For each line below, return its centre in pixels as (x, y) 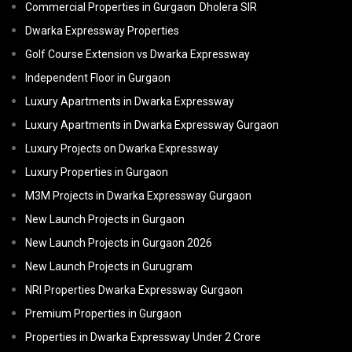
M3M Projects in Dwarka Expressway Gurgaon (138, 196)
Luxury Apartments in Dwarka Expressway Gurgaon (152, 125)
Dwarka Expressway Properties (102, 31)
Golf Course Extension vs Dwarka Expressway (137, 55)
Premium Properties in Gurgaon (103, 314)
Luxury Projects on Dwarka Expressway (122, 149)
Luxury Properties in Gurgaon (97, 172)
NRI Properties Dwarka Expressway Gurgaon (134, 290)
